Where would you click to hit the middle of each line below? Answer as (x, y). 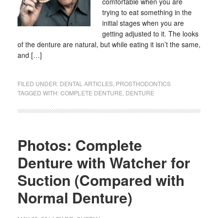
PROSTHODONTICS (143, 83)
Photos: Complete (80, 145)
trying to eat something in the (147, 12)
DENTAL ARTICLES (86, 83)
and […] (29, 55)
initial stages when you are (143, 23)
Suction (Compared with (101, 180)
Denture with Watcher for (104, 162)
